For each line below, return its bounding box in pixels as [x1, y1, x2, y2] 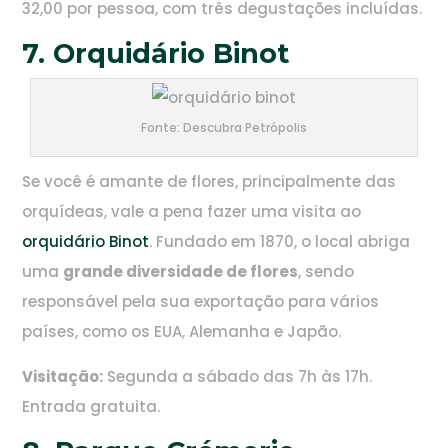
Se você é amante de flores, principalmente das [22, 171, 397, 193]
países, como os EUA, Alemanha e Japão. [22, 321, 342, 343]
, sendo [298, 261, 355, 283]
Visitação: [22, 366, 104, 388]
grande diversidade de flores [63, 261, 299, 283]
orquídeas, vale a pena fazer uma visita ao [22, 201, 362, 223]
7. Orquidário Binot [22, 37, 298, 71]
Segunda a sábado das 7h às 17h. [103, 366, 373, 388]
